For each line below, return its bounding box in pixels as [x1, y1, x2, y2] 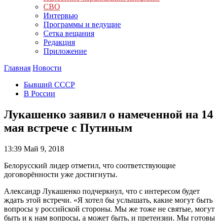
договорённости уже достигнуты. [4, 170, 117, 179]
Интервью [43, 11, 78, 20]
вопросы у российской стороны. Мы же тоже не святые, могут [4, 204, 215, 213]
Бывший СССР [24, 80, 75, 89]
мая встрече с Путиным [4, 121, 132, 134]
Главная [4, 64, 31, 72]
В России [24, 89, 55, 98]
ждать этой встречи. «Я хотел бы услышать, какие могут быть [4, 195, 213, 204]
